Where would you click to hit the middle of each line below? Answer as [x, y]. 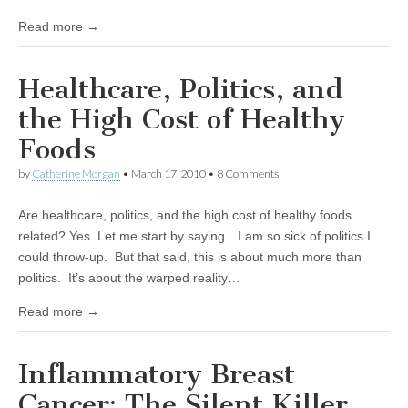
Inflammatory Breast [157, 374]
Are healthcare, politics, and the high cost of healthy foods [185, 215]
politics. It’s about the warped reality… [129, 278]
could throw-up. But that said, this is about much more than [190, 257]
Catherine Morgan [76, 173]
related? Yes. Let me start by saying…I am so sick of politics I [194, 236]
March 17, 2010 [168, 173]
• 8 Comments [242, 173]
